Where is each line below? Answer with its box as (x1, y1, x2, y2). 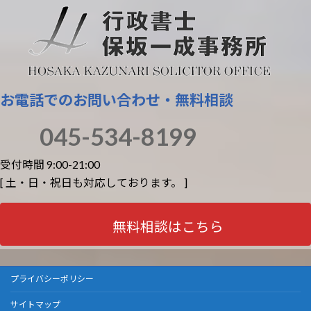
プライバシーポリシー (10, 273, 94, 284)
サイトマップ (10, 299, 60, 310)
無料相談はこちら (112, 219, 224, 235)
